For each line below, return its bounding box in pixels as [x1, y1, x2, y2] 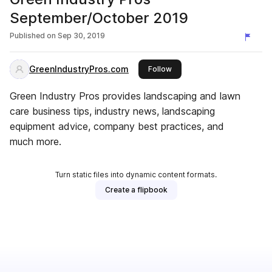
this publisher [171, 64, 220, 73]
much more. [10, 135, 61, 148]
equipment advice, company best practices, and [10, 120, 224, 132]
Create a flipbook [104, 185, 168, 194]
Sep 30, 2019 [58, 31, 105, 40]
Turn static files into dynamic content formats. [55, 170, 217, 179]
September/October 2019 [10, 9, 188, 27]
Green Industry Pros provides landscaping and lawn [10, 90, 240, 102]
